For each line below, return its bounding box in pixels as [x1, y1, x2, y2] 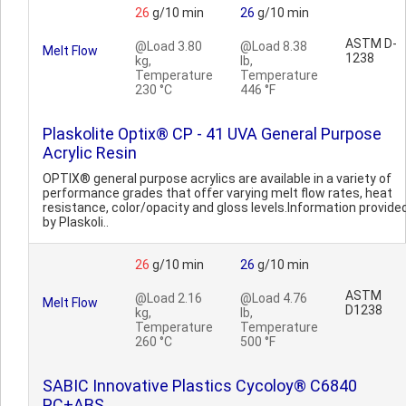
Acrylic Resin [43, 143, 137, 162]
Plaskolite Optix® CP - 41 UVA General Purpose [43, 124, 382, 143]
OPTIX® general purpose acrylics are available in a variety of [43, 171, 391, 186]
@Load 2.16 [135, 291, 202, 305]
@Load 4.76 [240, 291, 307, 305]
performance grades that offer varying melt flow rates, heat [43, 186, 392, 200]
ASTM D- [345, 36, 397, 51]
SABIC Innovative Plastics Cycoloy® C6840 [43, 376, 357, 395]
